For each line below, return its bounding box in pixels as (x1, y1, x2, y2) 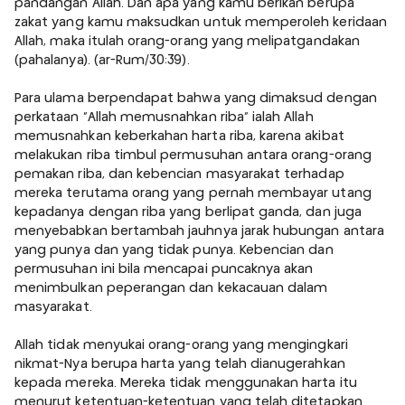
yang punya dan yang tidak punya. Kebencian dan (14, 243, 334, 257)
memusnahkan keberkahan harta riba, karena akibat (14, 129, 344, 143)
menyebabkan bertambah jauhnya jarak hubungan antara (14, 224, 384, 238)
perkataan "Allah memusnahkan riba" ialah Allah (14, 110, 314, 124)
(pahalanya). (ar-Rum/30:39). (14, 53, 190, 67)
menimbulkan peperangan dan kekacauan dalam (14, 281, 328, 295)
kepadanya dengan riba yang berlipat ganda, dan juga (14, 205, 362, 219)
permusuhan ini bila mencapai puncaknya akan (14, 262, 314, 276)
